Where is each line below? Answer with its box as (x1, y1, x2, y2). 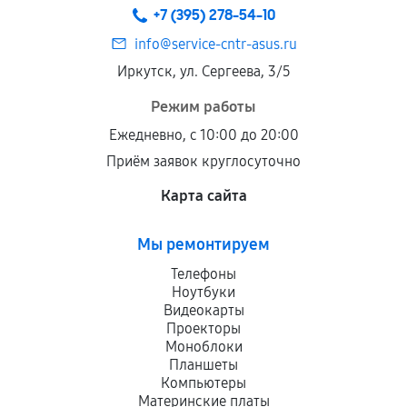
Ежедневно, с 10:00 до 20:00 (108, 126, 299, 144)
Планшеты (169, 356, 238, 373)
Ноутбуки (172, 283, 235, 301)
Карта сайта (160, 186, 247, 205)
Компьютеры (161, 374, 246, 392)
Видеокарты (163, 302, 244, 319)
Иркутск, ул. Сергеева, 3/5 (116, 63, 291, 80)
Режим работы (151, 97, 256, 116)
